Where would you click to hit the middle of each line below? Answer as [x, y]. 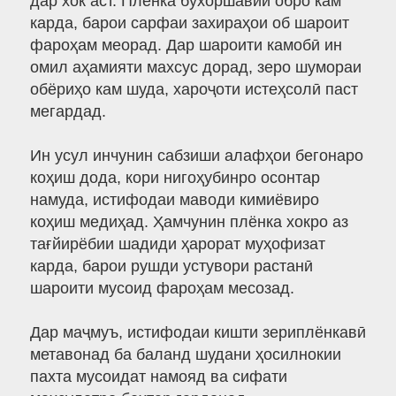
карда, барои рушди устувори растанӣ [171, 267]
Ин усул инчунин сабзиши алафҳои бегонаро [196, 156]
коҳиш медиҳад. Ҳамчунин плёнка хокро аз [189, 222]
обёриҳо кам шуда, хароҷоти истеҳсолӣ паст [194, 90]
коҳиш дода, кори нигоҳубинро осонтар [175, 178]
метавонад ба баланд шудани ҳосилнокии [185, 355]
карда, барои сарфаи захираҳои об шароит [189, 23]
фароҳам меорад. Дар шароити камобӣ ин [186, 46]
